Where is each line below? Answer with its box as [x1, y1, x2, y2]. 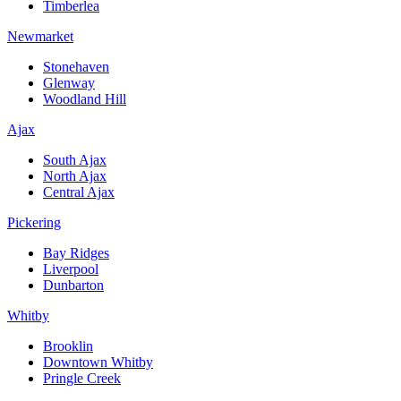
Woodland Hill [43, 91, 126, 107]
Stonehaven [43, 59, 109, 75]
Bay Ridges [43, 245, 109, 261]
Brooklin [43, 338, 93, 354]
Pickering [7, 215, 61, 231]
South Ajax [43, 152, 107, 168]
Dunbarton [43, 277, 104, 294]
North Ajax [43, 168, 107, 184]
